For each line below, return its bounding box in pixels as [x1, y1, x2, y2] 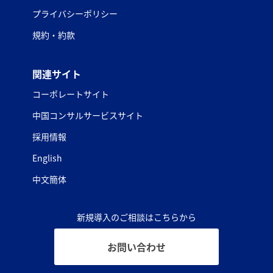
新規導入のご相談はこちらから [77, 211, 196, 224]
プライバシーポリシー [32, 7, 118, 20]
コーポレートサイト [32, 88, 109, 101]
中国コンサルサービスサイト [32, 109, 143, 122]
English [32, 152, 62, 165]
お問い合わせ [107, 239, 166, 255]
